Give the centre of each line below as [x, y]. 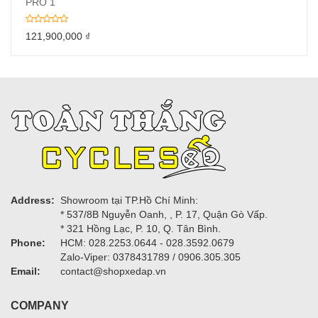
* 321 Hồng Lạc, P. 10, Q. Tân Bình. [141, 228]
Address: [33, 200]
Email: [26, 271]
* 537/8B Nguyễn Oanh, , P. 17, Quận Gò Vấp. [164, 214]
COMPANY [40, 305]
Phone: [28, 242]
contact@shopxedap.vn [113, 271]
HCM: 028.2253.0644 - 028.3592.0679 [147, 242]
